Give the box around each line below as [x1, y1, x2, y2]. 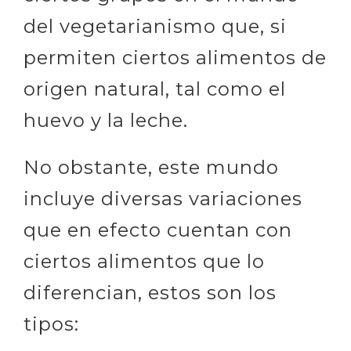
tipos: [24, 313, 79, 335]
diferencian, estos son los [24, 281, 277, 304]
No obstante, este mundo [24, 156, 279, 179]
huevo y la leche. [24, 109, 188, 132]
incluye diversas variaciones [24, 187, 302, 210]
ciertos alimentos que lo [24, 250, 265, 273]
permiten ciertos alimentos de [24, 46, 327, 69]
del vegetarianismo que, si [24, 15, 287, 38]
